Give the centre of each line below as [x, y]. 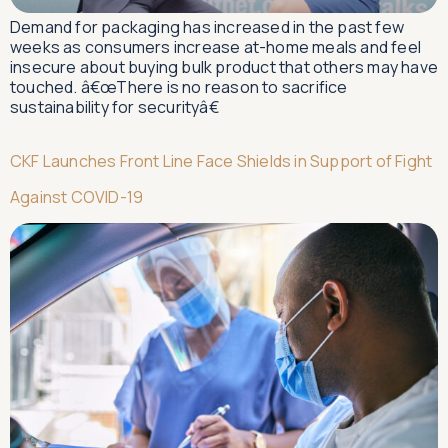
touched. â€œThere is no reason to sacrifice [179, 86]
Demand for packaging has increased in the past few [207, 26]
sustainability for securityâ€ [114, 106]
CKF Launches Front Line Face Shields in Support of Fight [221, 160]
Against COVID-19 [77, 196]
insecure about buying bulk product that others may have [224, 66]
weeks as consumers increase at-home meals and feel [216, 46]
